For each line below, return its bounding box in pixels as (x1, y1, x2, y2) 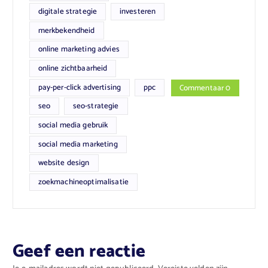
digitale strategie (38, 4, 98, 18)
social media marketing (38, 137, 118, 151)
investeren (119, 4, 156, 18)
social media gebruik (38, 118, 108, 132)
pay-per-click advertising (38, 80, 121, 94)
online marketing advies (38, 42, 120, 56)
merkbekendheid (38, 23, 95, 37)
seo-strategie (72, 99, 119, 113)
